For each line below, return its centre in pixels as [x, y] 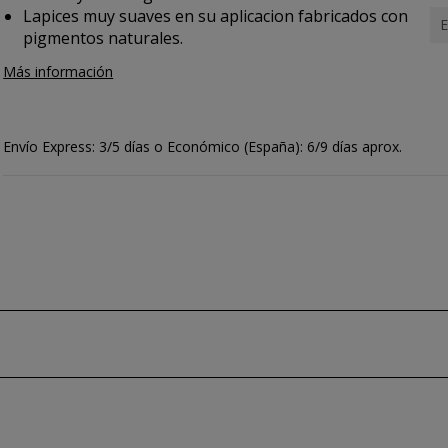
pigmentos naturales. [103, 38]
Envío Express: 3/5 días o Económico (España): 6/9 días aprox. [203, 147]
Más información [58, 71]
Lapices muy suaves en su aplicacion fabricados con [216, 16]
